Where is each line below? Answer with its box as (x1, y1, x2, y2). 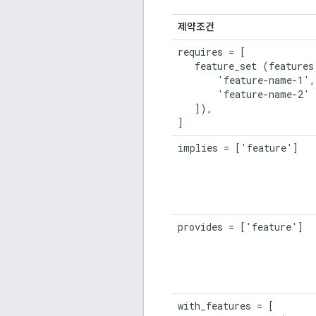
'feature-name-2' (178, 87, 310, 102)
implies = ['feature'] (178, 141, 298, 155)
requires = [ (178, 45, 245, 59)
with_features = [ (178, 299, 274, 313)
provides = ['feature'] (178, 220, 303, 234)
